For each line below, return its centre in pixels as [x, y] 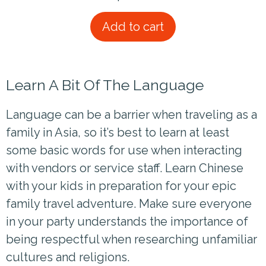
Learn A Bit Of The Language [105, 85]
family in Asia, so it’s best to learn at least [118, 132]
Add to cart [133, 26]
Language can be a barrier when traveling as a [132, 114]
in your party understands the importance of [127, 221]
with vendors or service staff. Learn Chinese [125, 168]
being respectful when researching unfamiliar [132, 239]
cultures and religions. [68, 257]
